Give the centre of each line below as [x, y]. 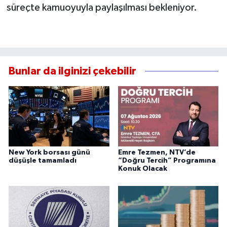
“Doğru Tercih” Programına [167, 161]
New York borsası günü [49, 153]
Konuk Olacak [142, 169]
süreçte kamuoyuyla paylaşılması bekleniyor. [102, 7]
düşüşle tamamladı [43, 161]
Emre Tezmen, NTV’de [157, 153]
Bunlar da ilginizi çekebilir [72, 71]
